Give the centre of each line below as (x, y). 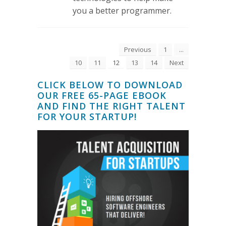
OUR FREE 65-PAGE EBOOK (102, 95)
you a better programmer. (122, 10)
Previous (138, 49)
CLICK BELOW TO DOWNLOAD (110, 84)
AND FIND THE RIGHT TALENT (111, 106)
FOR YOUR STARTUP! (87, 116)
